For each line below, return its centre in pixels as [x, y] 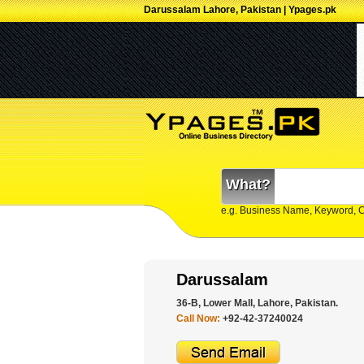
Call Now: [199, 318]
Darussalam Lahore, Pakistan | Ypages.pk [240, 10]
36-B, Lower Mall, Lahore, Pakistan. [257, 303]
